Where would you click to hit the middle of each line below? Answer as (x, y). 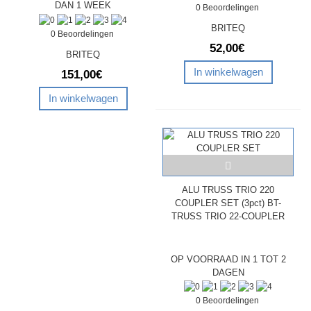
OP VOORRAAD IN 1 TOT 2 (228, 259)
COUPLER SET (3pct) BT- (228, 203)
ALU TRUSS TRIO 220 (228, 190)
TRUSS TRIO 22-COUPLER (228, 216)
